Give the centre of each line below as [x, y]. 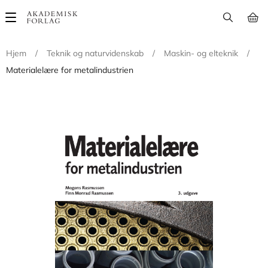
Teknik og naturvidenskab [95, 53]
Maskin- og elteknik [201, 53]
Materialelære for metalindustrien [70, 70]
